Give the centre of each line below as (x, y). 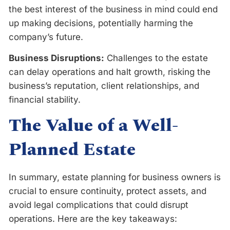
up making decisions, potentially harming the (101, 23)
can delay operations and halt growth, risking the (110, 72)
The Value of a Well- (93, 126)
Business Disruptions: (56, 58)
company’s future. (46, 37)
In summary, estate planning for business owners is (115, 177)
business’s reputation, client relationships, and (104, 85)
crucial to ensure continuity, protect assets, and (108, 191)
